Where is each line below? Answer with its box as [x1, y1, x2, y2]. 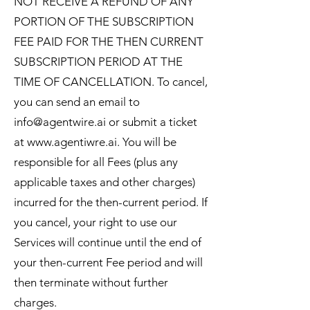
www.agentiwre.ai [27, 135, 117, 149]
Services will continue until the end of [14, 235, 201, 249]
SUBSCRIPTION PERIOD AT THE [14, 55, 183, 69]
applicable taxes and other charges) [14, 175, 195, 189]
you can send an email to [14, 95, 140, 109]
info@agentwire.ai [14, 115, 106, 129]
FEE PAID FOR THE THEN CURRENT [14, 35, 203, 48]
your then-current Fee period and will [14, 255, 203, 269]
